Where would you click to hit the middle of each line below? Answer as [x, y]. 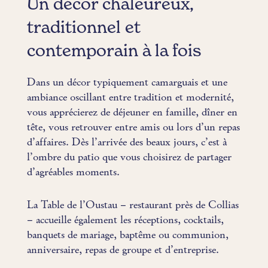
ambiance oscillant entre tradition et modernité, [130, 98]
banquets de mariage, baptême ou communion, [127, 236]
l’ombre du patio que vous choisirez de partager [129, 158]
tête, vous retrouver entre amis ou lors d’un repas [133, 128]
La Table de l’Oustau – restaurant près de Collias [133, 206]
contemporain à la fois [114, 52]
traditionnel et [83, 28]
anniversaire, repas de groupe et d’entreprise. [123, 251]
